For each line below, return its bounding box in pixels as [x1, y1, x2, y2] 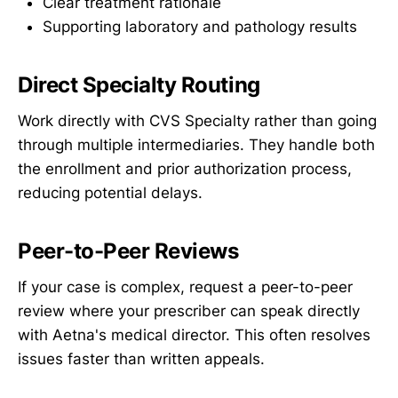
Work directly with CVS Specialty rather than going [18, 112, 377, 131]
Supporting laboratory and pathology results [43, 18, 357, 36]
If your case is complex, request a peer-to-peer [18, 277, 353, 296]
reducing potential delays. [18, 184, 203, 203]
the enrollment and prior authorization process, [18, 160, 352, 179]
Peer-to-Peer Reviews [18, 238, 239, 265]
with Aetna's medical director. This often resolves [18, 325, 370, 344]
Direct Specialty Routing [18, 72, 260, 99]
